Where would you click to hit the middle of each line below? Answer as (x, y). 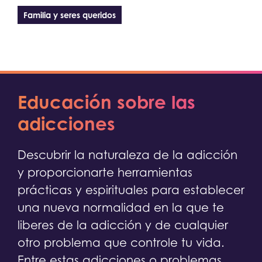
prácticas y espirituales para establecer (131, 190)
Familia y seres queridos (70, 15)
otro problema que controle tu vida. (121, 243)
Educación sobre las (106, 102)
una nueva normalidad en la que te (121, 208)
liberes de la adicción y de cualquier (123, 225)
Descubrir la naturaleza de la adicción (127, 155)
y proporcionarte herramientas (105, 173)
